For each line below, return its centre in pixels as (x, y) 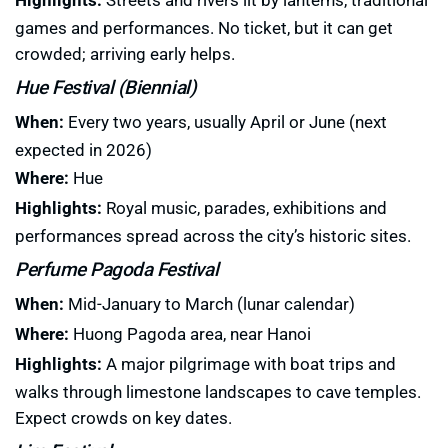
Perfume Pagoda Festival (117, 269)
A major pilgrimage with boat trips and (249, 364)
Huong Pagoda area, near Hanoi (190, 334)
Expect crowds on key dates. (123, 418)
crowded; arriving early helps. (125, 54)
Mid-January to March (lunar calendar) (209, 304)
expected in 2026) (83, 150)
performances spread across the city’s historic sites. (213, 236)
